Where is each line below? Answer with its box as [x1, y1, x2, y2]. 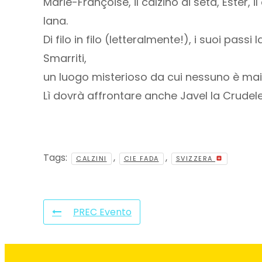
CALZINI [76, 154, 107, 163]
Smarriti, [43, 51, 87, 65]
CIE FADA [123, 154, 159, 163]
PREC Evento [73, 205, 132, 219]
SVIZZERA [175, 154, 215, 163]
